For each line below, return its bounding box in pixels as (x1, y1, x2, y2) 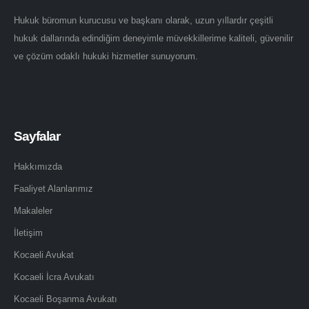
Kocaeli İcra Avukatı (14, 272, 94, 283)
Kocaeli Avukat (14, 250, 74, 261)
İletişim (14, 228, 43, 239)
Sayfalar (14, 129, 61, 144)
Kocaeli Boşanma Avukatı (14, 294, 117, 305)
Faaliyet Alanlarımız (14, 183, 93, 195)
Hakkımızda (14, 161, 62, 172)
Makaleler (14, 206, 52, 217)
